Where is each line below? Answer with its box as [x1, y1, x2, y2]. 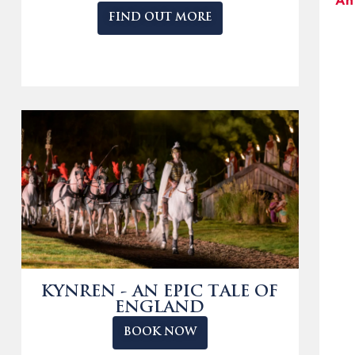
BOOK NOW [123, 326, 197, 338]
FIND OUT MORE [108, 12, 212, 24]
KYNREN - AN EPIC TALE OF [41, 284, 279, 300]
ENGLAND [115, 300, 205, 316]
